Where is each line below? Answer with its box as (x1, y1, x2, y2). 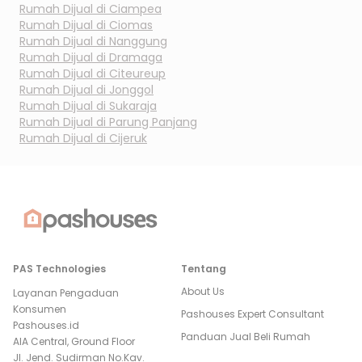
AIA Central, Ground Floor (13, 335, 135, 349)
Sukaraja (109, 98, 157, 114)
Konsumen (13, 302, 66, 317)
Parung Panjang (109, 114, 197, 130)
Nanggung (109, 33, 167, 49)
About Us (181, 284, 225, 299)
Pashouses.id (13, 318, 79, 333)
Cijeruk (109, 130, 147, 146)
